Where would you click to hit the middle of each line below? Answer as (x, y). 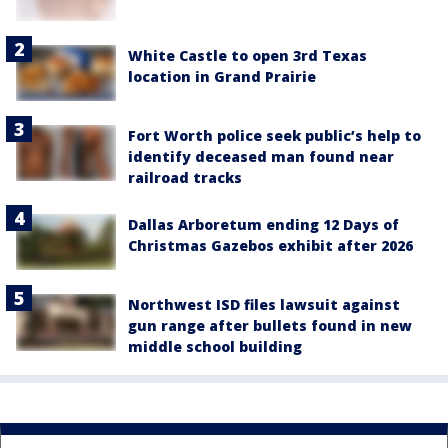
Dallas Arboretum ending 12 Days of (263, 225)
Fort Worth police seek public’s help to (274, 136)
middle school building (215, 347)
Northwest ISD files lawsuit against (264, 305)
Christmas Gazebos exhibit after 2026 (270, 246)
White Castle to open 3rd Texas (247, 55)
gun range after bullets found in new (270, 326)
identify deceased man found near (261, 157)
